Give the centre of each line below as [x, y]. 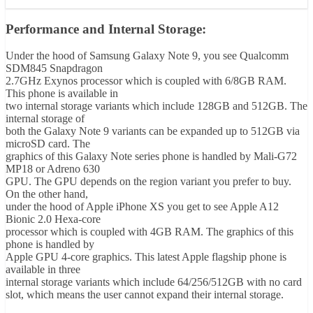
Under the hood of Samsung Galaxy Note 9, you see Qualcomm [147, 56]
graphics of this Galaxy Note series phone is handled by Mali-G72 [151, 156]
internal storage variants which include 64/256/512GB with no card [154, 282]
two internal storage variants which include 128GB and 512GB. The [156, 106]
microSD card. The [48, 144]
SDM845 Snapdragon [54, 68]
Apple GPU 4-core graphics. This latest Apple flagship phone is [146, 257]
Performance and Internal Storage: [106, 29]
